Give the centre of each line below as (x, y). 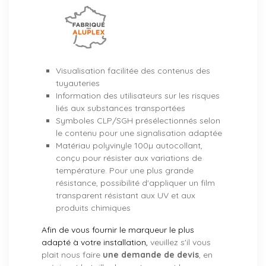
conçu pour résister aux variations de (129, 158)
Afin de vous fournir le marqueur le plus (118, 230)
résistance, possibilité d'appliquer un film (135, 183)
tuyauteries (78, 83)
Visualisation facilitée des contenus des (133, 71)
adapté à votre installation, (95, 243)
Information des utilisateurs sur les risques (138, 96)
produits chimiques (93, 208)
